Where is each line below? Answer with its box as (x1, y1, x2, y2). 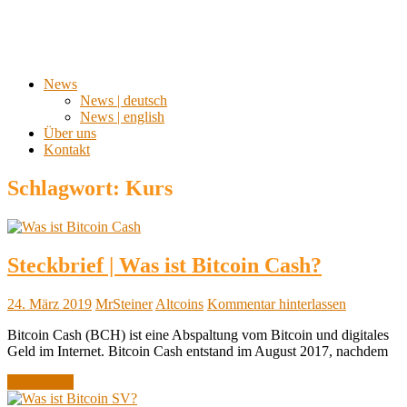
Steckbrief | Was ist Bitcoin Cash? (7, 253, 322, 277)
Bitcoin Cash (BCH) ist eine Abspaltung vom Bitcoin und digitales (7, 326, 389, 342)
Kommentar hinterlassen (207, 295, 346, 312)
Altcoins (155, 295, 203, 312)
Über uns (44, 125, 96, 141)
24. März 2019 (7, 295, 92, 312)
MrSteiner (95, 295, 153, 312)
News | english (80, 109, 164, 124)
